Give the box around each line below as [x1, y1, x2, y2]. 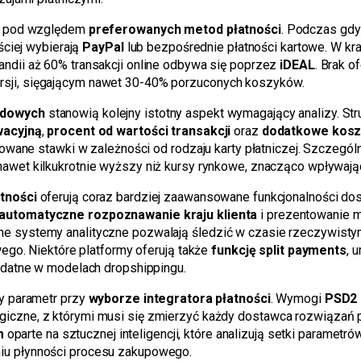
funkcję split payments [211, 243, 346, 259]
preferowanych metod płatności [88, 22, 281, 38]
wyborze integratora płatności [88, 291, 271, 307]
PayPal [82, 39, 124, 56]
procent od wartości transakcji [47, 123, 231, 139]
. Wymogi [270, 291, 325, 307]
